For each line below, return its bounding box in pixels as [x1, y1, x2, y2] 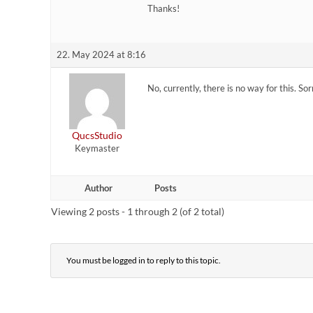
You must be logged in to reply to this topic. [66, 255, 221, 266]
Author [85, 182, 112, 194]
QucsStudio [71, 129, 122, 142]
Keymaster [74, 143, 119, 154]
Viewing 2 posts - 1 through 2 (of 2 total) [51, 205, 224, 218]
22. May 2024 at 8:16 [57, 49, 146, 61]
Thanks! [147, 3, 180, 15]
